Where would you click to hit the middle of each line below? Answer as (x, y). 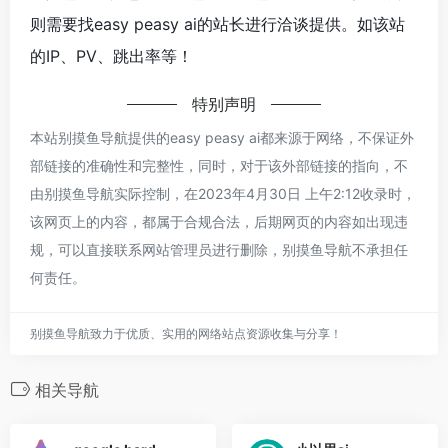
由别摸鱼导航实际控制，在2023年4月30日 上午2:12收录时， (223, 193)
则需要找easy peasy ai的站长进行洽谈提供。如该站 (217, 23)
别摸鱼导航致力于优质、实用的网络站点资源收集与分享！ (186, 333)
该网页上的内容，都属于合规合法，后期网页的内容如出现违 (219, 221)
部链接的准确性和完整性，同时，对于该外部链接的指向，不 (219, 165)
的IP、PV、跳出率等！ (111, 55)
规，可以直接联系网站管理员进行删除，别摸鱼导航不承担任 (219, 249)
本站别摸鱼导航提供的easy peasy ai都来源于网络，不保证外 (222, 137)
